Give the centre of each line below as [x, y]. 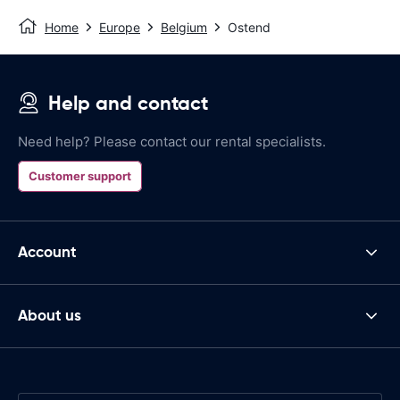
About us [50, 316]
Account [47, 252]
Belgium [184, 27]
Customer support [80, 175]
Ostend [249, 27]
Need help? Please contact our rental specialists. [172, 141]
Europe [120, 27]
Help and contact [128, 103]
